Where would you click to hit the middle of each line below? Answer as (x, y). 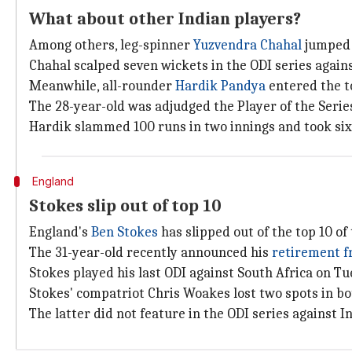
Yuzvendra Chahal (247, 45)
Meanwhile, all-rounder (102, 86)
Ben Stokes (125, 232)
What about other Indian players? (165, 19)
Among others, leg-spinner (111, 45)
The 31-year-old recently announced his (150, 253)
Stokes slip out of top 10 (125, 206)
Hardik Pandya (220, 86)
